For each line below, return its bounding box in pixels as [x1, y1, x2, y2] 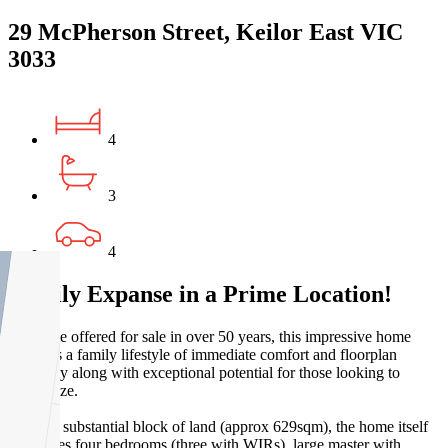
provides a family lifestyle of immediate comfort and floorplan [8, 345, 397, 363]
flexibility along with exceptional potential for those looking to [8, 363, 400, 381]
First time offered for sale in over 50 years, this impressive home [8, 327, 411, 345]
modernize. [8, 381, 78, 399]
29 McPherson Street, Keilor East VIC [8, 18, 403, 45]
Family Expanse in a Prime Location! [8, 280, 392, 307]
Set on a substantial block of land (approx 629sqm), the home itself [8, 417, 428, 435]
